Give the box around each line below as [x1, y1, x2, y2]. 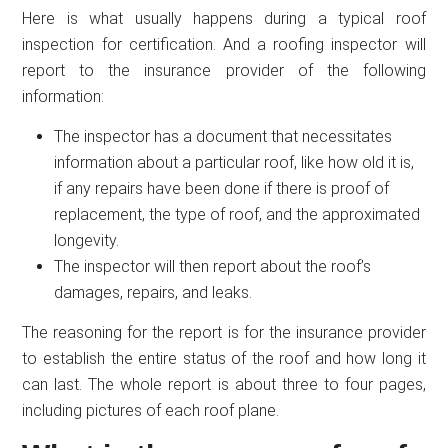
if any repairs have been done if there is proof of [54, 178, 390, 198]
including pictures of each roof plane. [22, 400, 280, 420]
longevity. [54, 230, 120, 250]
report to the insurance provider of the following [22, 60, 426, 80]
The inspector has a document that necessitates [54, 126, 393, 146]
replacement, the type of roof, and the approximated [54, 204, 421, 224]
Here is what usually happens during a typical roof [22, 8, 426, 28]
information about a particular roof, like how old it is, [54, 152, 415, 172]
